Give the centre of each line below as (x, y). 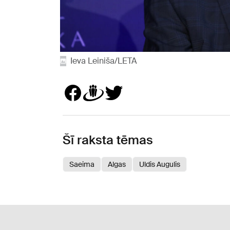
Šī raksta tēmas (108, 140)
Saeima (82, 165)
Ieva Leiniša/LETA (104, 61)
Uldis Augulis (160, 165)
